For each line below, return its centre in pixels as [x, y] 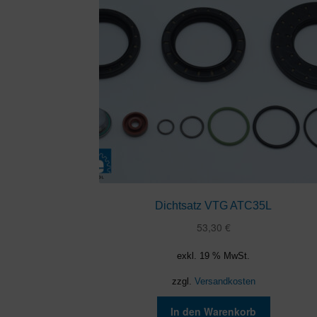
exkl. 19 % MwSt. [214, 257]
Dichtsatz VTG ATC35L [214, 206]
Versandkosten [225, 282]
